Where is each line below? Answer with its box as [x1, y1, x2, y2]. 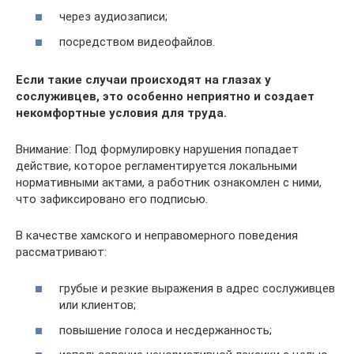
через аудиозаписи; [59, 9, 168, 24]
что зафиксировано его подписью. [16, 191, 208, 206]
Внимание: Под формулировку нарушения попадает [16, 141, 299, 156]
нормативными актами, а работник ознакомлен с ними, [16, 175, 322, 190]
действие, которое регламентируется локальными [16, 158, 297, 173]
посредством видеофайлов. [59, 34, 215, 49]
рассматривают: [16, 244, 107, 259]
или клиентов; [59, 298, 136, 312]
